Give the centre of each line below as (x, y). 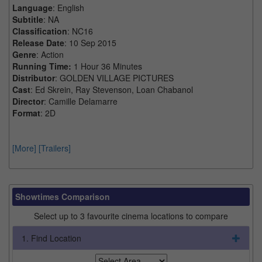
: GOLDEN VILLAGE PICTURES (114, 77)
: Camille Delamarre (81, 101)
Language (32, 7)
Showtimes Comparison (63, 196)
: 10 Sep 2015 (90, 42)
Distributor (34, 77)
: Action (50, 54)
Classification (40, 31)
